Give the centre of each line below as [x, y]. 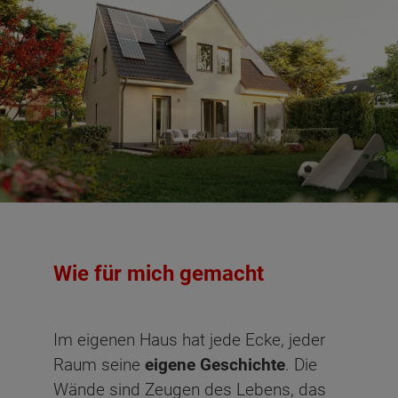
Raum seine [99, 364]
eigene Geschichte [215, 364]
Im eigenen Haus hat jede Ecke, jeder [189, 339]
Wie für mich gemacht [159, 273]
